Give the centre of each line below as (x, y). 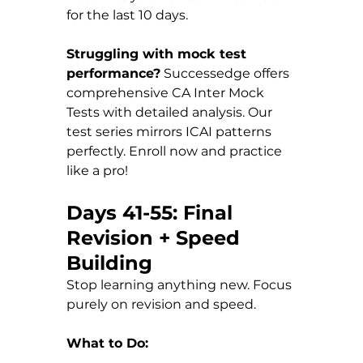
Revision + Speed (156, 237)
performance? (113, 73)
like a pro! (97, 170)
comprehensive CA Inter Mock (167, 92)
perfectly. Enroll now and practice (176, 151)
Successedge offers (226, 73)
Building (109, 263)
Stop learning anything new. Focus (181, 284)
